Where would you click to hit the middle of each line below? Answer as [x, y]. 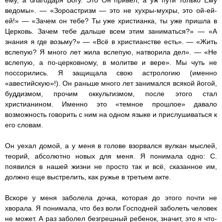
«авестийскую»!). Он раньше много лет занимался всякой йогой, [111, 83]
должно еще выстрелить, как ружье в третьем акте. [89, 177]
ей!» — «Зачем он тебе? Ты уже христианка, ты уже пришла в [111, 21]
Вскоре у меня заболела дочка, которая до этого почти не [111, 198]
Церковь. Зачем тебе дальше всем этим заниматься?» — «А [111, 31]
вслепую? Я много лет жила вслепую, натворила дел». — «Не [111, 52]
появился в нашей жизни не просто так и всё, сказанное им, [111, 167]
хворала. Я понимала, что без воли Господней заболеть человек [111, 208]
